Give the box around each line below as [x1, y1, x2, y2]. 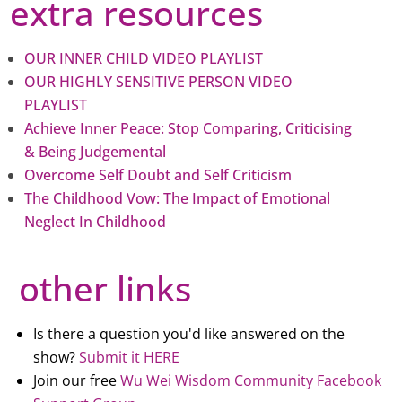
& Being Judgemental [24, 141, 167, 162]
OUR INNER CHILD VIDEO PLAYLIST [24, 48, 264, 68]
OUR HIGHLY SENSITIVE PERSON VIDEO [24, 71, 293, 92]
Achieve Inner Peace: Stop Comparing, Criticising [24, 118, 353, 138]
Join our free [33, 370, 121, 390]
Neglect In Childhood [24, 211, 167, 232]
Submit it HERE [79, 346, 180, 367]
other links [19, 264, 192, 311]
